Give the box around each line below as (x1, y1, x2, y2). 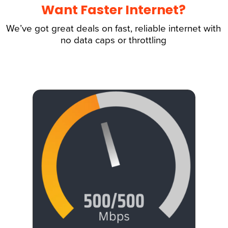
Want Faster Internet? (41, 1, 186, 19)
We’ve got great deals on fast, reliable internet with (6, 23, 221, 35)
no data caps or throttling (60, 35, 166, 46)
